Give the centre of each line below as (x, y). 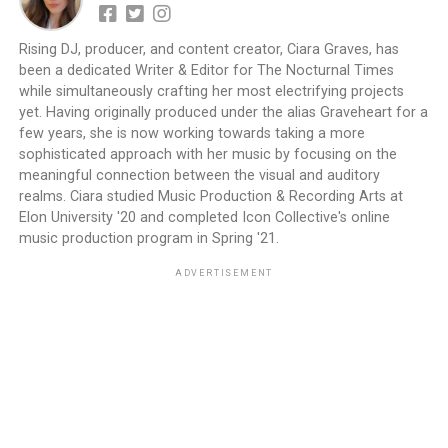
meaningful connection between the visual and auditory (199, 176)
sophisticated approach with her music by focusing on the (207, 155)
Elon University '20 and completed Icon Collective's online (204, 218)
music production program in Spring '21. (148, 239)
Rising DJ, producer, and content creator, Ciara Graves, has (208, 50)
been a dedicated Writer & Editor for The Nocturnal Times (206, 71)
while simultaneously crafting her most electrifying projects (211, 92)
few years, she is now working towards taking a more (191, 134)
